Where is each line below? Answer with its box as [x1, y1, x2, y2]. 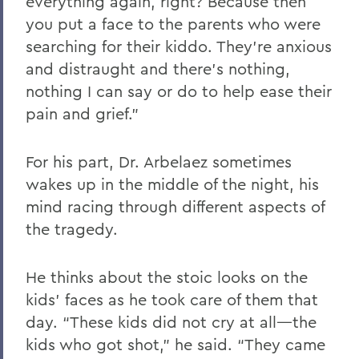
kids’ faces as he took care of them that [26, 288, 318, 309]
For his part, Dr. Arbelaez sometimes [26, 151, 292, 171]
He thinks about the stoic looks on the [26, 266, 308, 287]
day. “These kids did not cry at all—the [26, 311, 317, 332]
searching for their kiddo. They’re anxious [26, 35, 332, 56]
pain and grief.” [26, 103, 139, 123]
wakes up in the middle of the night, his [26, 173, 319, 194]
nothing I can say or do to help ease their [26, 80, 332, 101]
